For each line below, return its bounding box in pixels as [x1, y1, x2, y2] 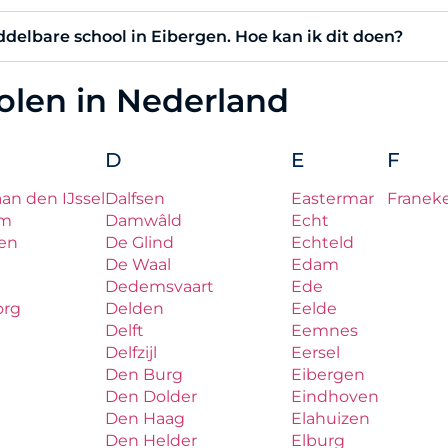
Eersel [291, 343, 340, 363]
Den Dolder [105, 387, 197, 407]
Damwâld [105, 211, 182, 231]
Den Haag [105, 409, 185, 429]
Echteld [291, 233, 354, 253]
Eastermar [291, 189, 374, 209]
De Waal [105, 255, 171, 275]
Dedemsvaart [105, 277, 214, 297]
